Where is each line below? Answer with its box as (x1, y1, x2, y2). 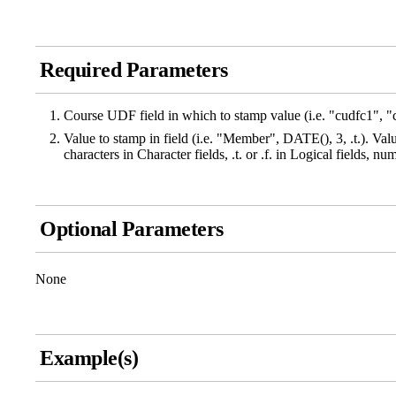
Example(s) (40, 346, 139, 370)
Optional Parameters (40, 217, 224, 241)
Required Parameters (40, 58, 228, 82)
